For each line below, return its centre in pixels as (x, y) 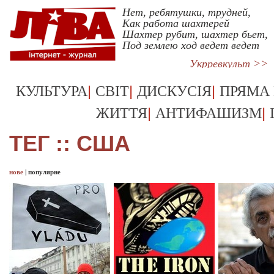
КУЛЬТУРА (52, 91)
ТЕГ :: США (70, 143)
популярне (44, 172)
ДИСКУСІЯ (174, 91)
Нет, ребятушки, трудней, (187, 12)
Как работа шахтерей (176, 23)
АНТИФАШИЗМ (208, 113)
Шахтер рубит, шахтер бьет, (195, 34)
